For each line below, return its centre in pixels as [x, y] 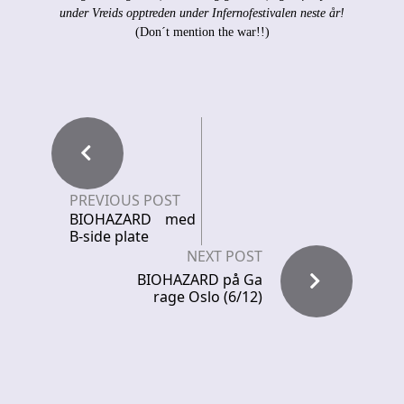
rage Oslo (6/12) [208, 297]
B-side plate [109, 237]
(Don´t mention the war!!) [202, 32]
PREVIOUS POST [125, 201]
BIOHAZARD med [133, 220]
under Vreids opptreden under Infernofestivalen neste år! [202, 14]
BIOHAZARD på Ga [200, 280]
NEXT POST [225, 257]
